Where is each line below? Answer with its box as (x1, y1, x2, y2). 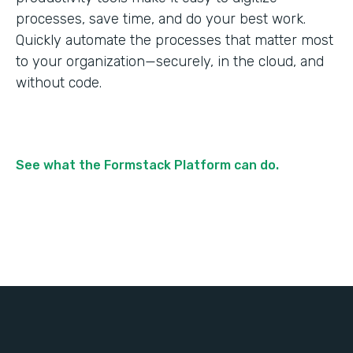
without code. (16, 74, 102, 91)
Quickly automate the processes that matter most (16, 32, 333, 49)
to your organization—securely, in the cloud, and (16, 53, 324, 70)
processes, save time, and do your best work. (16, 10, 306, 28)
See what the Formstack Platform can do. (16, 158, 279, 173)
